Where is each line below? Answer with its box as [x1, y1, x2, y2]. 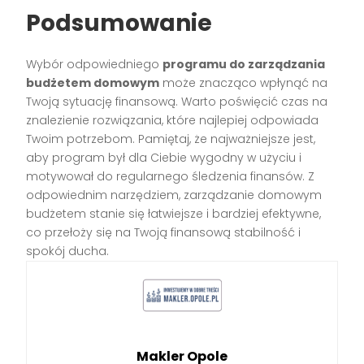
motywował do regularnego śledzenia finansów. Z [26, 168, 315, 185]
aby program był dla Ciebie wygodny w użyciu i [26, 149, 302, 167]
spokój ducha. [26, 243, 110, 260]
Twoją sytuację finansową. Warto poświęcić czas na [26, 93, 328, 110]
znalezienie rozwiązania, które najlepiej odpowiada [26, 112, 319, 129]
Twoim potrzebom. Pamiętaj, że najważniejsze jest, [26, 131, 316, 148]
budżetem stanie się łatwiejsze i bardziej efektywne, [26, 206, 322, 223]
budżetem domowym [26, 75, 160, 92]
